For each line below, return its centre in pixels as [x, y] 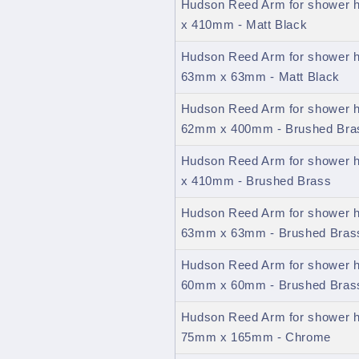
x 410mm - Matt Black [244, 25]
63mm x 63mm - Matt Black [260, 77]
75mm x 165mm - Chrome [256, 338]
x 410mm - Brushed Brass [256, 182]
